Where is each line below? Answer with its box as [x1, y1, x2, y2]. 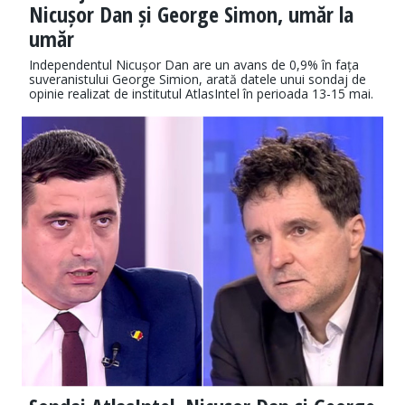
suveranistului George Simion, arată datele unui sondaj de [29, 71, 366, 89]
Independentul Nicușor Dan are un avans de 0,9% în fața [29, 56, 359, 74]
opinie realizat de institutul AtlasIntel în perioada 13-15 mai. [29, 85, 373, 103]
